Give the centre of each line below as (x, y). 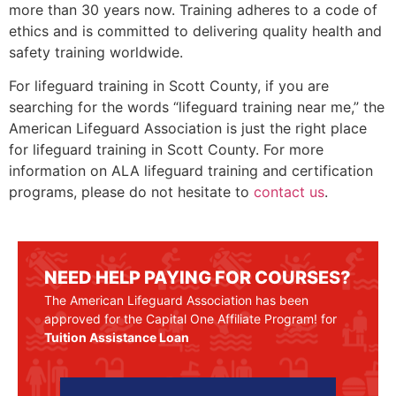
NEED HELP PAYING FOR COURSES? (198, 278)
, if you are (293, 85)
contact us (289, 191)
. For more (289, 149)
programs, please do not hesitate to (131, 191)
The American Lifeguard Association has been (176, 301)
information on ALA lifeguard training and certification (191, 170)
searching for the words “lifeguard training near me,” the (197, 107)
